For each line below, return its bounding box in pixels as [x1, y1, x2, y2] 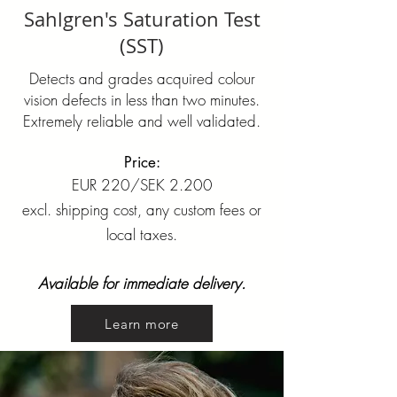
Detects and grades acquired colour [28, 68, 255, 89]
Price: [123, 152, 160, 172]
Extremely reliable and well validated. [23, 111, 261, 131]
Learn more [105, 315, 179, 332]
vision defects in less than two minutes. [24, 90, 260, 110]
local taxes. [106, 224, 177, 245]
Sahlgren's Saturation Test [23, 6, 261, 32]
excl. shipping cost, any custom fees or [22, 199, 261, 220]
